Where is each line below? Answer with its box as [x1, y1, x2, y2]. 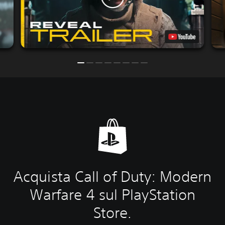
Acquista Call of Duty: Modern [14, 167, 211, 185]
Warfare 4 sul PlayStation [29, 185, 196, 203]
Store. [93, 203, 132, 221]
